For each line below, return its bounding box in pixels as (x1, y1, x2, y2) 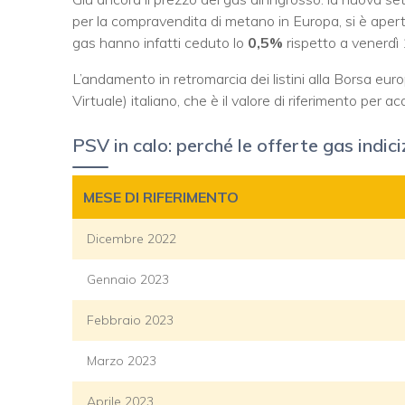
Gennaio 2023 (87, 270, 169, 287)
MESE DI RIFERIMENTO (83, 187, 239, 206)
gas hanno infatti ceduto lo (72, 33, 248, 52)
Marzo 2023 (87, 352, 156, 369)
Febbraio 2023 (87, 311, 174, 328)
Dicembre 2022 (87, 230, 176, 247)
